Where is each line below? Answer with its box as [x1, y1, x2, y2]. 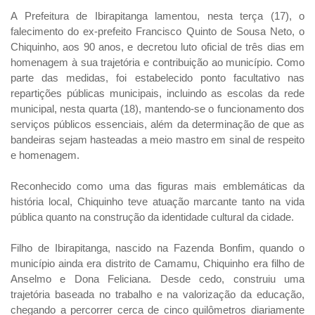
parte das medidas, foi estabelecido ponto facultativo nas [11, 72, 304, 84]
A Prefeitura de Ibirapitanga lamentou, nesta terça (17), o [11, 10, 304, 22]
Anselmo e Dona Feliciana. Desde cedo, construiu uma [11, 273, 304, 285]
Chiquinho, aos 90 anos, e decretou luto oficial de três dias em [11, 41, 304, 53]
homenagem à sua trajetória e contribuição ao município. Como [11, 56, 304, 68]
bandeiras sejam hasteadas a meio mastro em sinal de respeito [11, 134, 304, 146]
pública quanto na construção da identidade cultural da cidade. [11, 211, 294, 223]
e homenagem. [11, 149, 79, 161]
